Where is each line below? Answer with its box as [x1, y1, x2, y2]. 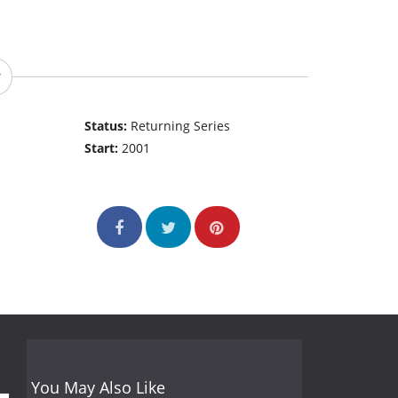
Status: [84, 117, 131, 135]
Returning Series [131, 117, 231, 135]
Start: [84, 139, 123, 157]
